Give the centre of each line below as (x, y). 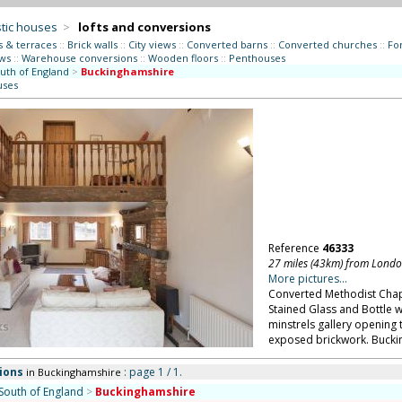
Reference (295, 248)
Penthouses (257, 58)
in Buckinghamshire (73, 372)
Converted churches (327, 44)
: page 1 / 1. (151, 372)
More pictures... (307, 279)
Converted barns (227, 44)
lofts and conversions (144, 27)
